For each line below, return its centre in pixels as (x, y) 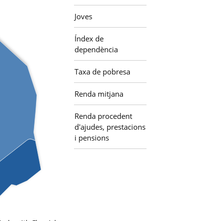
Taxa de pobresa (103, 72)
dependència (96, 49)
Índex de (89, 38)
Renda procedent (104, 116)
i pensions (92, 138)
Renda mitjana (99, 94)
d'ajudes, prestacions (110, 127)
